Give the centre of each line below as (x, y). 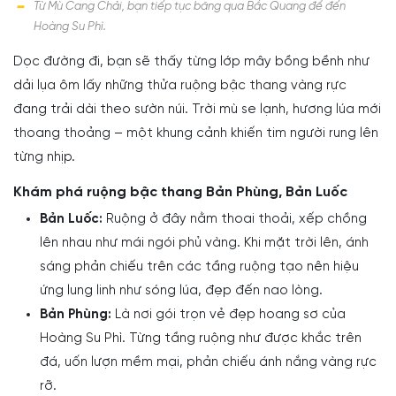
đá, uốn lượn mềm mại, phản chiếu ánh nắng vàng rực (208, 363)
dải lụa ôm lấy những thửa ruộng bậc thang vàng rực (180, 86)
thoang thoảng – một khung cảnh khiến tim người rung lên (196, 134)
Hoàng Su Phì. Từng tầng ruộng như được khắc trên (201, 339)
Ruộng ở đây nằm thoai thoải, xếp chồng (235, 220)
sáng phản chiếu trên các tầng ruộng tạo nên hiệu (199, 267)
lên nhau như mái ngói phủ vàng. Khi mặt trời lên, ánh (204, 244)
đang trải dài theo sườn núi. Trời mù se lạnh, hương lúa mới (197, 110)
